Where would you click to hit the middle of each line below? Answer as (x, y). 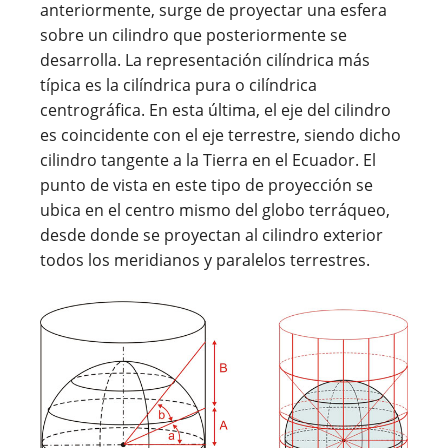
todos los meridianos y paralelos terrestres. (205, 259)
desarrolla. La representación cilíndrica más (205, 59)
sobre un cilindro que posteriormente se (193, 34)
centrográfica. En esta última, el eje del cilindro (215, 109)
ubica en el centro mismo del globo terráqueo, (215, 209)
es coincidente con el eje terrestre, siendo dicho (220, 134)
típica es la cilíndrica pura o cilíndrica (178, 84)
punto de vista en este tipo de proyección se (206, 184)
